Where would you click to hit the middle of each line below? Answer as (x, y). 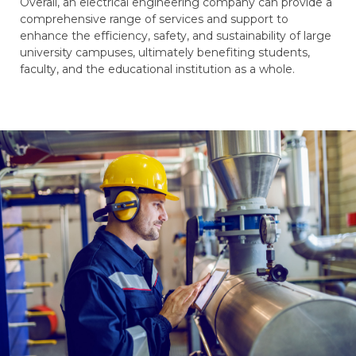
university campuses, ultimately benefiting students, (165, 52)
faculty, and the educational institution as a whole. (157, 69)
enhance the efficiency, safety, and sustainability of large (176, 36)
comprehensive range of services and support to (154, 19)
